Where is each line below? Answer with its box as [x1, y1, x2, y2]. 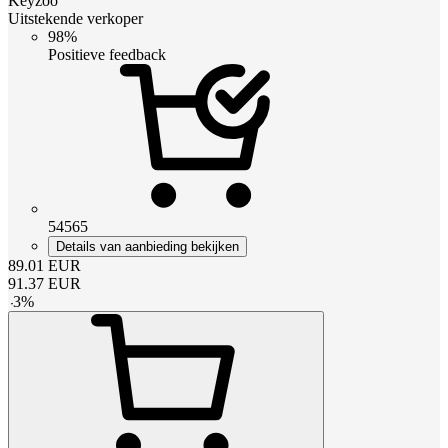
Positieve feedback [48, 45, 166, 63]
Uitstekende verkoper [8, 9, 143, 27]
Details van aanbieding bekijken [56, 238, 239, 254]
